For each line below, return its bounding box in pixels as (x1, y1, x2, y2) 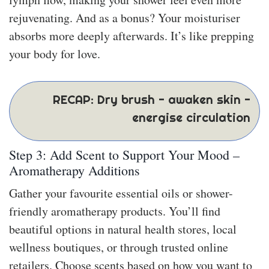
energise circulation (132, 109, 250, 125)
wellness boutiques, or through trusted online (9, 238, 228, 255)
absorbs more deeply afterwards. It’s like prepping (9, 27, 254, 44)
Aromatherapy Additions (9, 161, 140, 179)
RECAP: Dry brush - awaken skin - (53, 91, 250, 107)
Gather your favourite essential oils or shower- (9, 184, 233, 201)
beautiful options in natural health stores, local (9, 220, 237, 237)
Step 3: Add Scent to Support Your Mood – (9, 145, 240, 163)
